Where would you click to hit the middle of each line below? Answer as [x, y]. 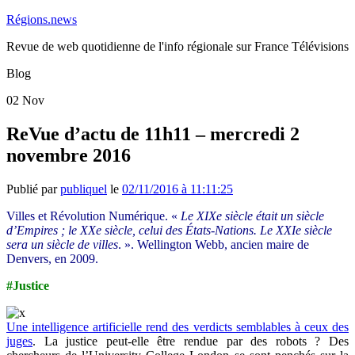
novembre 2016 [69, 155]
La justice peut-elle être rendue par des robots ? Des [197, 341]
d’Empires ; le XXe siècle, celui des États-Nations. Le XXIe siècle [169, 230]
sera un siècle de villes [62, 244]
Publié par [33, 189]
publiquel [84, 189]
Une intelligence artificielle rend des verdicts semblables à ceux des [177, 326]
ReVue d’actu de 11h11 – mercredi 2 [153, 134]
